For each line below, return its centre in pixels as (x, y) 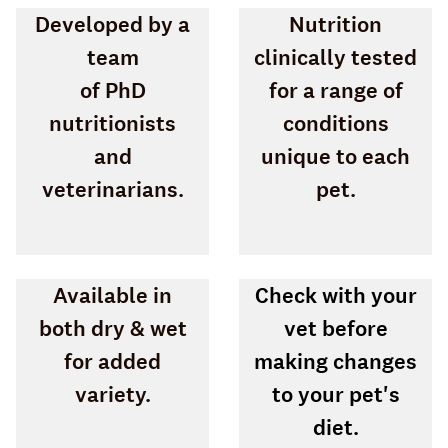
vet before (335, 329)
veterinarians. (112, 190)
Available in (112, 296)
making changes (335, 362)
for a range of (335, 91)
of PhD (112, 91)
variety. (112, 395)
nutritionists (112, 124)
